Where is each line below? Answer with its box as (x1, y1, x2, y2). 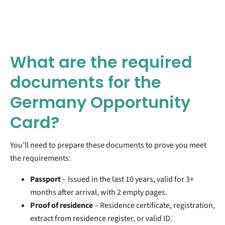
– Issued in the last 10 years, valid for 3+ (61, 173, 194, 185)
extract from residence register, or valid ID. (30, 212, 172, 224)
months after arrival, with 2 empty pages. (30, 186, 167, 198)
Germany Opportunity (10, 90, 190, 114)
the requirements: (10, 152, 71, 164)
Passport (30, 173, 61, 185)
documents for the (10, 70, 161, 93)
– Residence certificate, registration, (93, 199, 215, 211)
